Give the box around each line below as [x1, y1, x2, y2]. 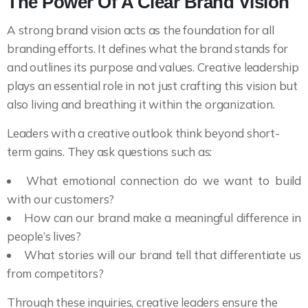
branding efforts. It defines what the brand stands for [7, 41, 289, 56]
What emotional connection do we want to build [26, 173, 301, 188]
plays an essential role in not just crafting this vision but [7, 78, 298, 93]
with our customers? [7, 192, 115, 207]
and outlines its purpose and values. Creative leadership [7, 60, 299, 75]
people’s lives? [7, 229, 82, 244]
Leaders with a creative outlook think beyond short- [7, 126, 280, 141]
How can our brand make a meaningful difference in [23, 210, 302, 225]
